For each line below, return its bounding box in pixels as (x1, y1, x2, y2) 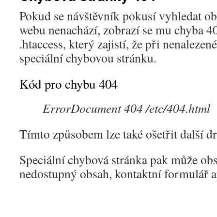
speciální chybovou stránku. (19, 49, 156, 66)
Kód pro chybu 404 (19, 75, 118, 93)
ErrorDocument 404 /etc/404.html (43, 100, 210, 116)
